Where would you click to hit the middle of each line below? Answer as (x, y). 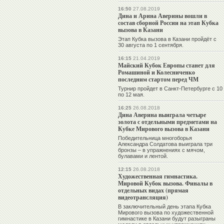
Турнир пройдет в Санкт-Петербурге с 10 (170, 89)
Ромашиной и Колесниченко (156, 72)
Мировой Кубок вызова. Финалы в (165, 183)
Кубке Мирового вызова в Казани (164, 129)
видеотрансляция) (143, 197)
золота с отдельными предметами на (167, 122)
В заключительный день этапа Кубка (164, 207)
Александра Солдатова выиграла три (165, 144)
